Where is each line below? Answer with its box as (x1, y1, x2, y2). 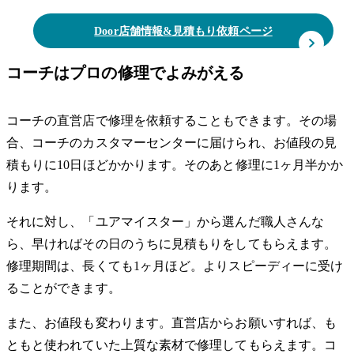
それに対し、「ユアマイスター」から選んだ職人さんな (6, 214, 324, 228)
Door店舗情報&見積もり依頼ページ (94, 24, 273, 37)
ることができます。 (6, 281, 121, 295)
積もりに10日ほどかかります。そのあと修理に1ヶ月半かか (6, 157, 344, 171)
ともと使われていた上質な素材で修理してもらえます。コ (6, 337, 337, 352)
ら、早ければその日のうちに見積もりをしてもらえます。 (6, 236, 337, 250)
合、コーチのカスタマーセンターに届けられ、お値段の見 (6, 135, 337, 149)
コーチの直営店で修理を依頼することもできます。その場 (6, 113, 337, 127)
